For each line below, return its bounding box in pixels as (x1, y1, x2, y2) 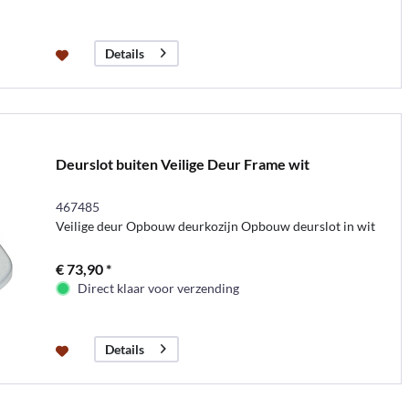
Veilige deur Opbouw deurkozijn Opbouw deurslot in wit (55, 217, 375, 234)
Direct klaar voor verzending (77, 279, 239, 296)
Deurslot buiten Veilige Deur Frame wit (55, 154, 309, 173)
